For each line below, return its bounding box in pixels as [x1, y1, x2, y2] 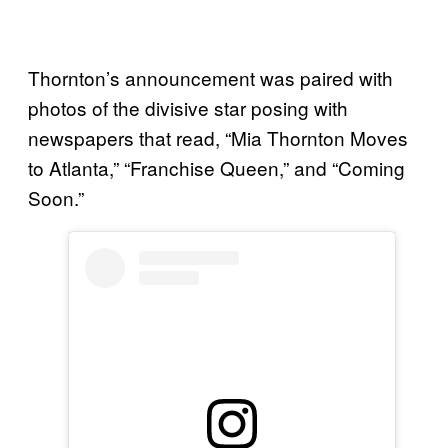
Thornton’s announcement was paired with [28, 63, 393, 91]
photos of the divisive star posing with [28, 93, 348, 121]
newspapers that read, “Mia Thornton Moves [28, 123, 408, 151]
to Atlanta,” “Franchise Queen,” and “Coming [28, 153, 405, 181]
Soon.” [28, 183, 84, 211]
